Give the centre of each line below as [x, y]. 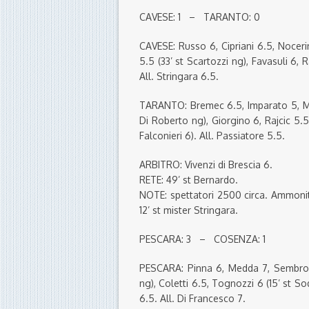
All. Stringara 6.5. [179, 77]
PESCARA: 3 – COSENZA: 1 [202, 239]
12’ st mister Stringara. [189, 210]
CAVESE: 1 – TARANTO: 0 [200, 17]
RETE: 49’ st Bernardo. [189, 180]
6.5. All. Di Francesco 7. [192, 299]
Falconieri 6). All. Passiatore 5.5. [212, 136]
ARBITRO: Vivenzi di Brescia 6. [206, 165]
